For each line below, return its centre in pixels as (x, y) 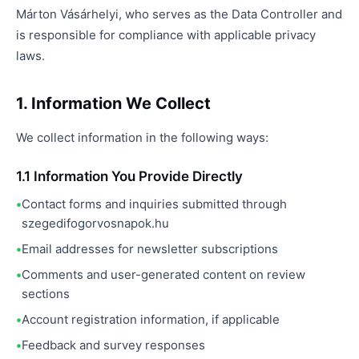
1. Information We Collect (113, 103)
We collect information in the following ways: (142, 137)
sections (46, 294)
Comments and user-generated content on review (163, 274)
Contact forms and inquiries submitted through (154, 204)
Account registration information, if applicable (151, 319)
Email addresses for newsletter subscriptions (150, 249)
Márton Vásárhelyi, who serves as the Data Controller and (179, 14)
